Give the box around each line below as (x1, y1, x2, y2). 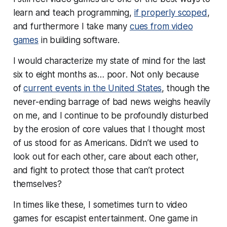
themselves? (13, 178, 62, 189)
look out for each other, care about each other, (13, 151, 199, 162)
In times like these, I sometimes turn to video (13, 199, 187, 210)
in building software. (38, 34, 120, 45)
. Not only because (125, 69, 199, 80)
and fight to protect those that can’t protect (13, 165, 185, 175)
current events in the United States (23, 83, 162, 93)
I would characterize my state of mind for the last (13, 55, 206, 66)
